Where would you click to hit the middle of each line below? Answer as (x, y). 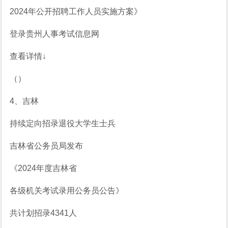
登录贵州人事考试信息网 (55, 34)
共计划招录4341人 (44, 213)
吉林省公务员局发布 (47, 146)
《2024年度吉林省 (44, 168)
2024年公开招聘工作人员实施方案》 (76, 11)
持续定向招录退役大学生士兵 (63, 123)
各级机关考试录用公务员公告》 (67, 191)
